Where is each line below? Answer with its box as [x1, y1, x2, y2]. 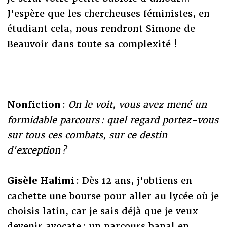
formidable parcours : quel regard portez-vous [7, 113, 218, 126]
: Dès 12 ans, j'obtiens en [74, 174, 192, 186]
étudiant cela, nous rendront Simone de [7, 22, 195, 34]
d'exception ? [7, 144, 66, 156]
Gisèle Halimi [7, 174, 74, 186]
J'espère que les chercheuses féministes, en [7, 7, 210, 19]
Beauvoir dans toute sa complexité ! [7, 37, 177, 50]
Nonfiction [7, 98, 61, 110]
